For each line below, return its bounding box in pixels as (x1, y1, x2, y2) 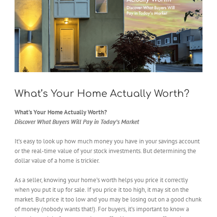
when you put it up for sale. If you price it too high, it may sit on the (15, 186, 189, 194)
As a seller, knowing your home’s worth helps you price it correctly (15, 176, 188, 185)
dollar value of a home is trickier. (15, 156, 100, 165)
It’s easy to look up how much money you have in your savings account (15, 137, 200, 146)
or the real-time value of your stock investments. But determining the (15, 147, 196, 155)
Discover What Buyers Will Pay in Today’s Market (15, 118, 139, 126)
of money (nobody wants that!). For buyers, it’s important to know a (15, 205, 189, 214)
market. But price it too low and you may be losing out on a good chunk (15, 195, 201, 204)
